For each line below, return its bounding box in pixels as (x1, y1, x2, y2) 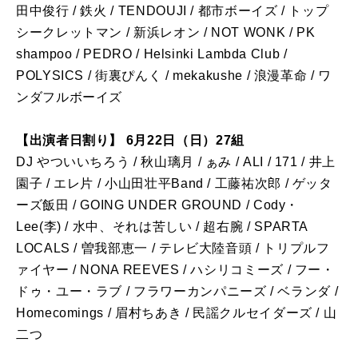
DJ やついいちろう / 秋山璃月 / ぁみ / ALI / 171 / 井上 (16, 155, 336, 169)
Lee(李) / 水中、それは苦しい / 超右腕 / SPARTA (16, 220, 308, 234)
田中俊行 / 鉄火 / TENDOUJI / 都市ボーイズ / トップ (16, 4, 329, 18)
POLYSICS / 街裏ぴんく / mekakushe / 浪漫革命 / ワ (16, 69, 332, 83)
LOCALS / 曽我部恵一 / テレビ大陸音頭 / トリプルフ (16, 241, 330, 256)
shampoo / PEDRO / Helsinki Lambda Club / (16, 47, 288, 62)
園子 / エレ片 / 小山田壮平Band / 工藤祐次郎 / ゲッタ (16, 177, 332, 191)
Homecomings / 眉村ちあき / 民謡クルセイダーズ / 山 (16, 306, 337, 320)
